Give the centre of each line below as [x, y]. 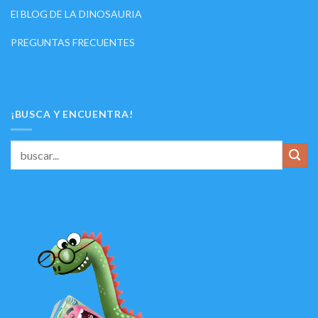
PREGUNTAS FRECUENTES [73, 42]
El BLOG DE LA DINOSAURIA [76, 13]
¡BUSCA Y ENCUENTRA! [72, 114]
